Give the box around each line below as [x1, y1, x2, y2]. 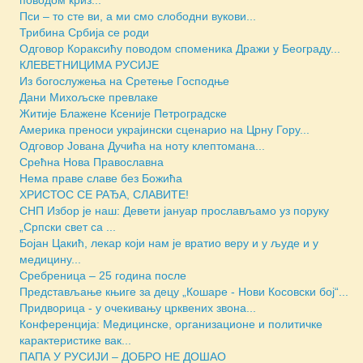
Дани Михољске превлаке [19, 90, 158, 104]
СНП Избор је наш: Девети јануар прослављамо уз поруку [19, 203, 329, 217]
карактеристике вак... [19, 333, 131, 347]
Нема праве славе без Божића [19, 171, 182, 185]
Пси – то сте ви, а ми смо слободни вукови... [19, 9, 256, 23]
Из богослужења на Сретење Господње [19, 74, 229, 88]
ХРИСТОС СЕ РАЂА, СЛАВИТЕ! [19, 187, 189, 201]
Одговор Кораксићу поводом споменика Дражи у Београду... [19, 41, 340, 55]
